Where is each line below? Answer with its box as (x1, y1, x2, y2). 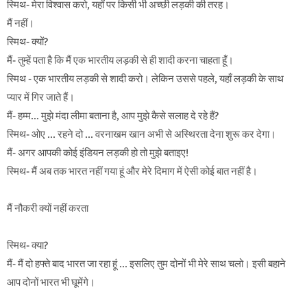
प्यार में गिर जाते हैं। (7, 91, 75, 104)
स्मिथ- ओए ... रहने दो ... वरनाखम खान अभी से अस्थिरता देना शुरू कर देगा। (7, 128, 276, 141)
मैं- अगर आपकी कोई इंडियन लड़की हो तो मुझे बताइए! (7, 147, 188, 160)
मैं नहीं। (7, 17, 34, 30)
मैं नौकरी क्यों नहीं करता (7, 202, 88, 215)
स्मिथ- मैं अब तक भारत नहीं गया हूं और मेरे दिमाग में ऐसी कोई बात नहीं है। (7, 165, 258, 178)
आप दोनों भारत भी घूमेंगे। (7, 276, 95, 289)
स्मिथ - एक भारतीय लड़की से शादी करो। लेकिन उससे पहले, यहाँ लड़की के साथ (7, 73, 284, 86)
